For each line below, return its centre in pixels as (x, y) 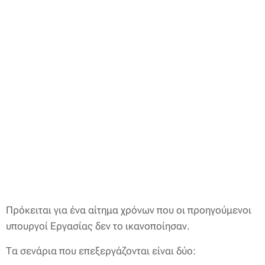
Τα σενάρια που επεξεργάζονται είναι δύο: (101, 251)
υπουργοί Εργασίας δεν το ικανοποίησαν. (98, 226)
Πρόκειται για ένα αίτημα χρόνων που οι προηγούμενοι (129, 210)
